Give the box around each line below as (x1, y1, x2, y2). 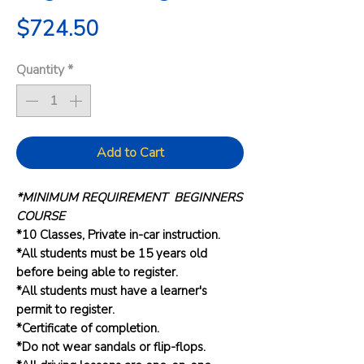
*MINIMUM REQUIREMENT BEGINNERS (16, 189, 242, 206)
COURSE (16, 208, 65, 224)
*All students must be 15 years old (16, 245, 207, 262)
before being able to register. (16, 264, 178, 280)
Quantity (16, 61, 64, 79)
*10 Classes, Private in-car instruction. (16, 227, 220, 243)
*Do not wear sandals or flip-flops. (16, 339, 209, 355)
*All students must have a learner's (16, 283, 207, 299)
